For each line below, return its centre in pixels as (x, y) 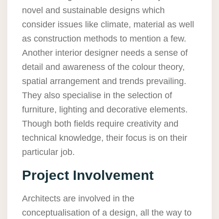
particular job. (50, 152)
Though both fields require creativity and (100, 124)
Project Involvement (90, 175)
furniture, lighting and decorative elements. (105, 110)
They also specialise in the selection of (97, 96)
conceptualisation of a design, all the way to (107, 213)
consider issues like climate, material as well (108, 25)
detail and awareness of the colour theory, (103, 67)
